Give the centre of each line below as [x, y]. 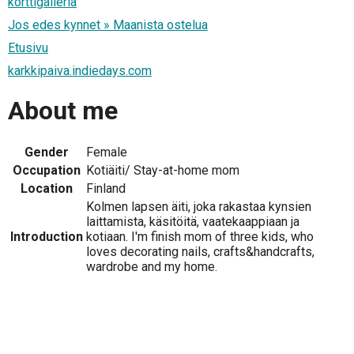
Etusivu [28, 48]
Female [107, 153]
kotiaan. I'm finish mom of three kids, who [200, 237]
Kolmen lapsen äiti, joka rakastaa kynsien [199, 207]
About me [63, 110]
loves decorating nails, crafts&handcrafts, [200, 252]
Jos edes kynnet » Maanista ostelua [108, 25]
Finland [106, 189]
